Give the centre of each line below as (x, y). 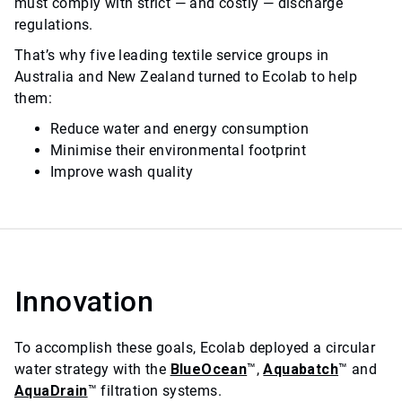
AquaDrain (51, 391)
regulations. (54, 25)
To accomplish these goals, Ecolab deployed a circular (195, 348)
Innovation (84, 302)
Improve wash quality (122, 172)
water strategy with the (92, 370)
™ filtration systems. (155, 391)
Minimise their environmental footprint (179, 151)
